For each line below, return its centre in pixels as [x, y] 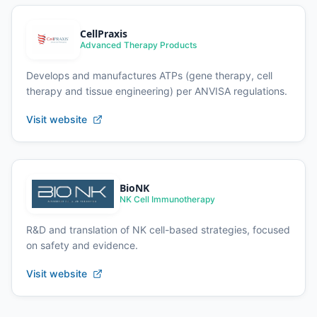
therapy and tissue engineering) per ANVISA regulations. [157, 91]
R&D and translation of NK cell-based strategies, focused [158, 229]
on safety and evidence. [82, 245]
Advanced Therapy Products [138, 45]
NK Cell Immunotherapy [168, 199]
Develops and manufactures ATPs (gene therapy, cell [149, 75]
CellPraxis [104, 34]
